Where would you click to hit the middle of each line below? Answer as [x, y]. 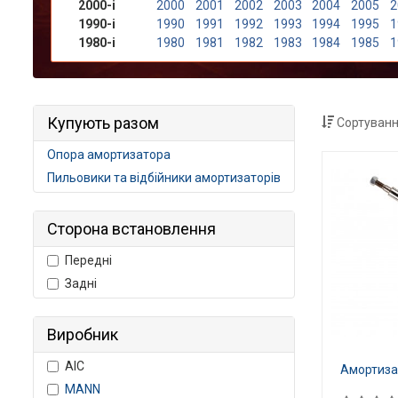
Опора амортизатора [109, 155]
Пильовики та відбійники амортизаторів [164, 178]
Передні [88, 260]
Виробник [83, 334]
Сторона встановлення [131, 229]
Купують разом [103, 123]
